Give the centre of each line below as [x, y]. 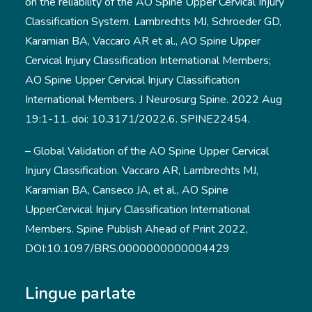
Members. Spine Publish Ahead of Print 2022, [136, 229]
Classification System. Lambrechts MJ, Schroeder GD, [153, 22]
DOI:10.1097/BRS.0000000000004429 [127, 249]
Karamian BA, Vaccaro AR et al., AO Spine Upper [143, 41]
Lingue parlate [80, 293]
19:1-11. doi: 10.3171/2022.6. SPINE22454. [138, 119]
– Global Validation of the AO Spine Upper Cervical [147, 151]
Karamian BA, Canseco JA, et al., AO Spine [127, 190]
